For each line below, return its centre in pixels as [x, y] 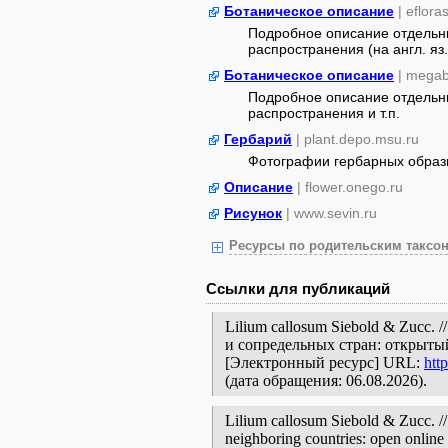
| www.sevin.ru [331, 213]
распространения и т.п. [324, 113]
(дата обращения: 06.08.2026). [326, 380]
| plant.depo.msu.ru [357, 139]
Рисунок [253, 213]
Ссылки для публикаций [298, 288]
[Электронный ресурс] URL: [324, 362]
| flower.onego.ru [350, 187]
